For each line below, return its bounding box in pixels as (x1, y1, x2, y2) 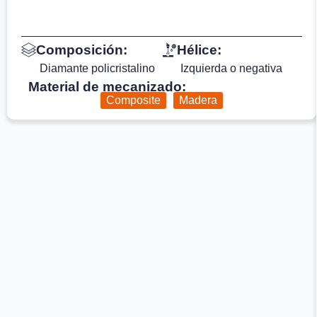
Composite (105, 93, 161, 106)
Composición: (36, 42, 127, 57)
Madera (178, 93, 217, 106)
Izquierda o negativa (180, 62, 282, 74)
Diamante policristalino (40, 62, 155, 74)
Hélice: (176, 42, 221, 57)
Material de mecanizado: (28, 79, 186, 94)
